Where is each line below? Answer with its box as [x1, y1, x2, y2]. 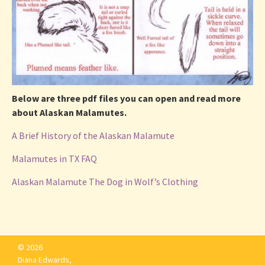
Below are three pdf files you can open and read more [12, 92, 241, 105]
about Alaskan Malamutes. [12, 106, 127, 119]
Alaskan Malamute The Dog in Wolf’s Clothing [12, 176, 198, 188]
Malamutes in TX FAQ [12, 153, 97, 165]
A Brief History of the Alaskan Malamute [12, 130, 174, 142]
